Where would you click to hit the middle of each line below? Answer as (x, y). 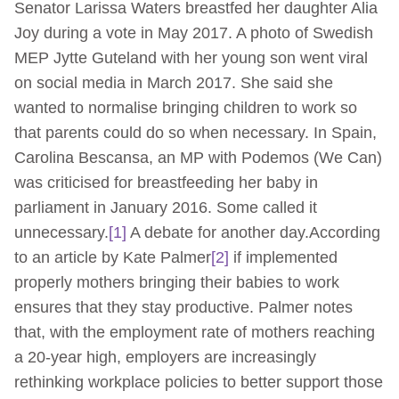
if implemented (283, 257)
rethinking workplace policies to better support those (199, 382)
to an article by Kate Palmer (113, 257)
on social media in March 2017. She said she (174, 82)
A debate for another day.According (253, 232)
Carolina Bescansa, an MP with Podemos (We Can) (198, 157)
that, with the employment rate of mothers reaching (195, 332)
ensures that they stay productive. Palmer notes (183, 307)
